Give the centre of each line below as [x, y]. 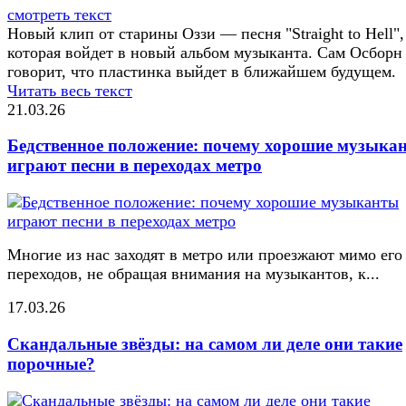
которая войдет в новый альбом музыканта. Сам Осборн [205, 52]
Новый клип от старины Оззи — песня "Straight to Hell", [206, 33]
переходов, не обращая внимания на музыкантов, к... [193, 274]
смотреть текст [59, 14]
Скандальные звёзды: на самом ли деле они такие [205, 343]
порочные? [51, 363]
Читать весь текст [70, 90]
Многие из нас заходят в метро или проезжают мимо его [205, 255]
